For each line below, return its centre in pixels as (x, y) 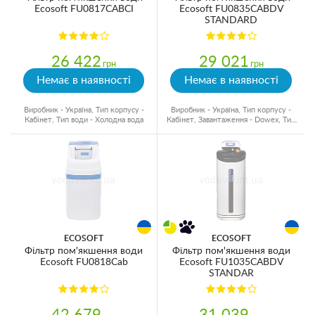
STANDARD (231, 20)
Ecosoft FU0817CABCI (84, 9)
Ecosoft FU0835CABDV (231, 9)
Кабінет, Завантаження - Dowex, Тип (231, 120)
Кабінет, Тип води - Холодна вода (84, 120)
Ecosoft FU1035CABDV (231, 262)
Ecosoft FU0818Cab (84, 262)
